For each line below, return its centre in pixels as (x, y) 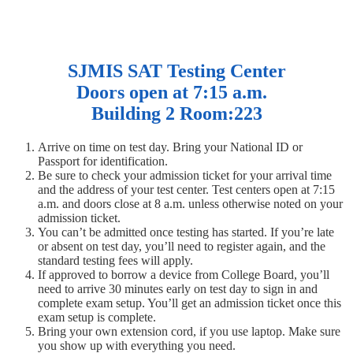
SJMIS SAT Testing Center (176, 71)
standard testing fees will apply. (115, 260)
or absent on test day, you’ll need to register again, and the (182, 246)
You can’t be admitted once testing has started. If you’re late (186, 232)
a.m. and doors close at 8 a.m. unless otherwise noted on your (190, 203)
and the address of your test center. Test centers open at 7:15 (186, 189)
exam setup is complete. (97, 317)
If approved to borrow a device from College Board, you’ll (184, 274)
